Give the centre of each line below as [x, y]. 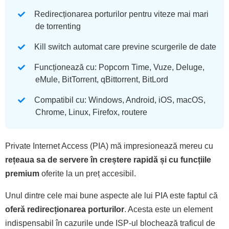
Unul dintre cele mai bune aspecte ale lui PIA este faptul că [111, 195]
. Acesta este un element [168, 209]
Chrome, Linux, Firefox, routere [91, 112]
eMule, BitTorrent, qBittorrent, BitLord [102, 79]
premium [22, 173]
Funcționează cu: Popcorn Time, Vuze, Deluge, [119, 67]
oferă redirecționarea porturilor [65, 209]
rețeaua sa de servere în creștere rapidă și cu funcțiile [108, 159]
